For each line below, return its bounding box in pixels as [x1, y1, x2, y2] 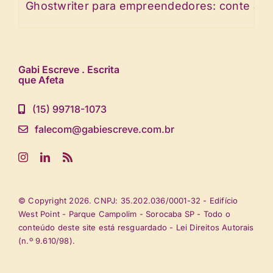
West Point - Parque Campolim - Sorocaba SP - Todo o [18, 208, 230, 219]
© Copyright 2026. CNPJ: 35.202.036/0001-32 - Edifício [18, 195, 238, 205]
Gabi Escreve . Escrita [18, 63, 119, 76]
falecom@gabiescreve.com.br [35, 122, 175, 135]
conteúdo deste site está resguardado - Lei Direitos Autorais [18, 222, 254, 232]
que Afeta [18, 73, 64, 86]
